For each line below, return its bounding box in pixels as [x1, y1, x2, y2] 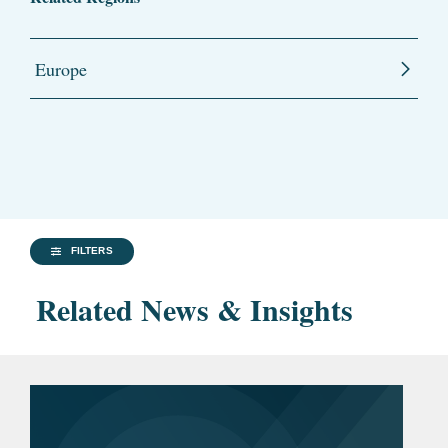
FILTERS [71, 245, 113, 257]
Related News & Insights [36, 287, 353, 332]
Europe [35, 57, 87, 82]
